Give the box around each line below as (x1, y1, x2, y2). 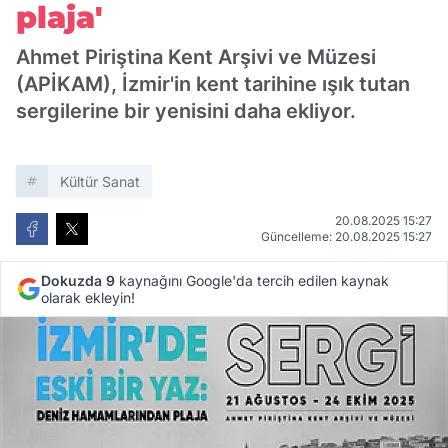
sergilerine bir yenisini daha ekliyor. (16, 99, 356, 123)
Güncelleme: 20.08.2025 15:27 (261, 229, 432, 244)
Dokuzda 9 (41, 272, 115, 289)
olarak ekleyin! (41, 289, 135, 306)
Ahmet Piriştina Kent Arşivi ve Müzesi (16, 45, 376, 69)
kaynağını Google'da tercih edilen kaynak (115, 272, 389, 289)
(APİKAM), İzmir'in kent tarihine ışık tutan (16, 72, 410, 96)
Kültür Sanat (60, 173, 140, 190)
